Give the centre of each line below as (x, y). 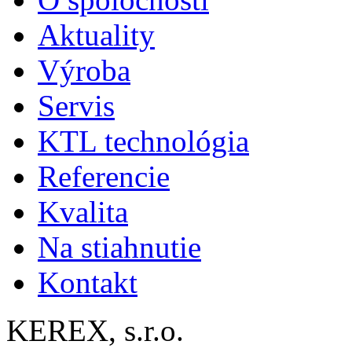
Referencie (104, 177)
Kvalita (83, 212)
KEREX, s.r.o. (95, 331)
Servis (76, 106)
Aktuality (96, 35)
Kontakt (88, 283)
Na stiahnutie (119, 247)
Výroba (84, 71)
